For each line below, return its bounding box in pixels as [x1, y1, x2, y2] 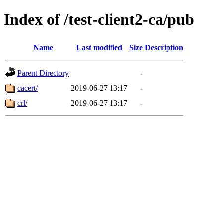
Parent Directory [17, 68, 69, 77]
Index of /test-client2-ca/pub [4, 10, 194, 29]
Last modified [76, 43, 122, 52]
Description [145, 43, 183, 52]
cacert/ [17, 83, 38, 92]
